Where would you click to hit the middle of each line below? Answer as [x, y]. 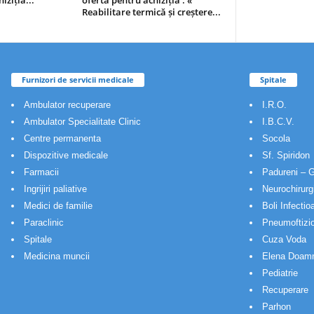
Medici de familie [58, 205]
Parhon [277, 306]
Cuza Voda [284, 239]
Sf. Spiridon [286, 155]
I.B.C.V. [278, 121]
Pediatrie [280, 273]
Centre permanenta [62, 138]
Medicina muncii [57, 256]
